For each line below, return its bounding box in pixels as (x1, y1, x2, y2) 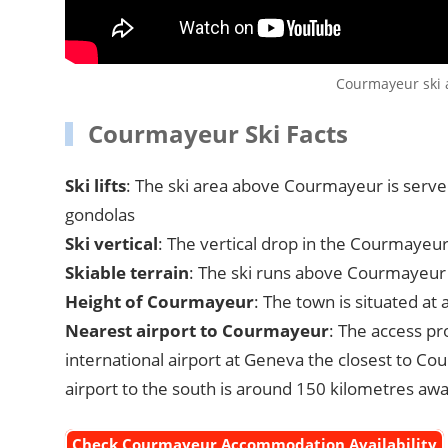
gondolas (64, 203, 135, 227)
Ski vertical (64, 232, 158, 256)
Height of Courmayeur (64, 290, 254, 314)
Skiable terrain (64, 261, 189, 285)
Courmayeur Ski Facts (87, 116, 348, 150)
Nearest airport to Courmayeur (64, 319, 329, 343)
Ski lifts (64, 174, 126, 198)
